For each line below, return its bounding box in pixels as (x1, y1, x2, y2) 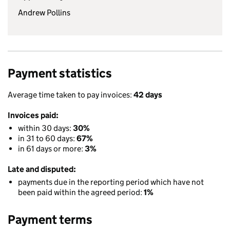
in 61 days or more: (18, 144, 85, 154)
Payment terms (8, 212, 92, 227)
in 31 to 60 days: (18, 133, 76, 143)
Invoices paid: (8, 110, 59, 120)
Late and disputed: (8, 164, 76, 174)
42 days (133, 90, 162, 100)
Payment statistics (8, 66, 112, 81)
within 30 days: (18, 123, 73, 133)
